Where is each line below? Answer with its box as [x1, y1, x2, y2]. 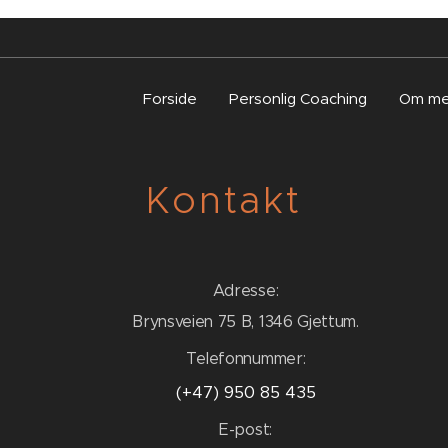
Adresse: [212, 281, 279, 300]
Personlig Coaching [229, 89, 367, 108]
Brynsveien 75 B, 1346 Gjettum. [132, 312, 359, 331]
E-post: [219, 420, 272, 439]
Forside [143, 89, 197, 108]
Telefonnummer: [185, 349, 306, 368]
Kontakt [145, 177, 303, 223]
